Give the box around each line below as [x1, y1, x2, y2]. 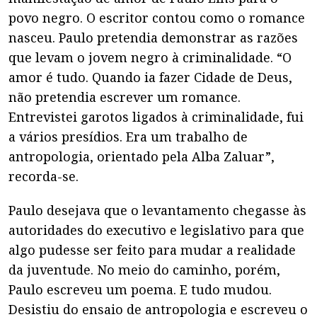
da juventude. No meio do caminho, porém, [8, 261, 280, 278]
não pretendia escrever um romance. [8, 88, 241, 105]
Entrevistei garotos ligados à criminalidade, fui [8, 108, 304, 125]
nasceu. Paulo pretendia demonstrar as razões [8, 29, 298, 46]
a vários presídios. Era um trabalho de [8, 128, 248, 145]
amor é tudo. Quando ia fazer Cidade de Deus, [8, 69, 292, 86]
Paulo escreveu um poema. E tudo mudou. [8, 281, 272, 298]
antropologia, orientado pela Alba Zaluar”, [8, 148, 275, 165]
